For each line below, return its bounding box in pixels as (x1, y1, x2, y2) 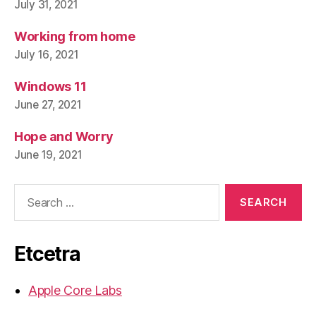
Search (8, 183, 47, 198)
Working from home (14, 29, 135, 44)
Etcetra (14, 242, 80, 266)
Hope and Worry (14, 129, 114, 144)
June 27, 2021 (14, 98, 82, 111)
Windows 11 (14, 79, 87, 94)
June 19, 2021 (14, 148, 83, 162)
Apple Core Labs (28, 283, 122, 298)
